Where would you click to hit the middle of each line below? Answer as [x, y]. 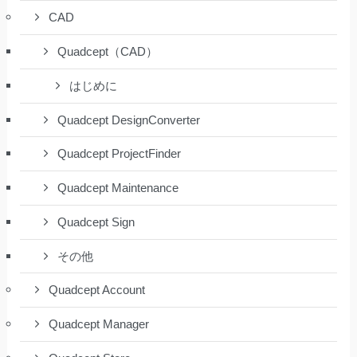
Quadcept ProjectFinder [120, 154]
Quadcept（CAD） [108, 52]
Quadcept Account [97, 290]
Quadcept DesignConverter [129, 120]
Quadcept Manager [99, 325]
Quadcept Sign [96, 222]
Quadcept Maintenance [118, 188]
